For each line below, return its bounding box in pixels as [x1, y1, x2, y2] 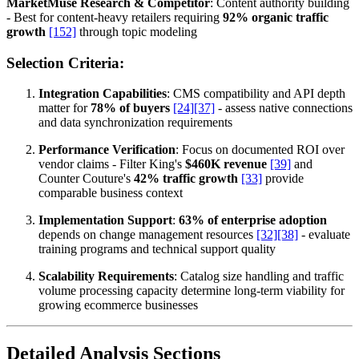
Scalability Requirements [38, 269, 174, 284]
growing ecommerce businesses [38, 298, 198, 313]
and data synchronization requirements [38, 115, 232, 130]
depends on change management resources [38, 228, 256, 242]
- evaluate [298, 228, 350, 242]
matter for [38, 101, 91, 115]
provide [262, 171, 304, 186]
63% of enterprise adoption [179, 213, 327, 228]
